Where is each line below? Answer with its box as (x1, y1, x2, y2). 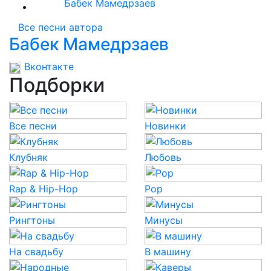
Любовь (145, 151, 181, 163)
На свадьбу (9, 246, 64, 258)
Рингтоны (9, 214, 55, 226)
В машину (145, 246, 191, 258)
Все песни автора (18, 21, 103, 33)
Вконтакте (21, 60, 74, 73)
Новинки (145, 120, 186, 132)
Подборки (9, 73, 105, 97)
